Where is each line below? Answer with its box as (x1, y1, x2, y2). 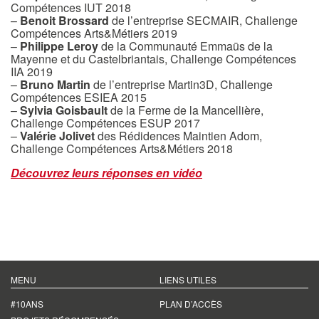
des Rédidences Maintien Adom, (95, 127, 262, 144)
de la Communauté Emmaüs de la (98, 38, 273, 54)
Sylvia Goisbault (20, 102, 108, 118)
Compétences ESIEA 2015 (11, 89, 147, 105)
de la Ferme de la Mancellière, (108, 102, 263, 118)
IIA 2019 (11, 63, 53, 80)
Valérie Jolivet (20, 127, 95, 144)
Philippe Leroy (20, 38, 98, 54)
